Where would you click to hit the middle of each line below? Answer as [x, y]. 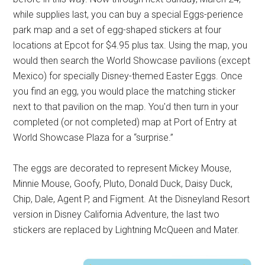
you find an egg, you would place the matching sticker [125, 92]
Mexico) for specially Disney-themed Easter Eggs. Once [128, 76]
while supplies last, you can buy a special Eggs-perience [128, 15]
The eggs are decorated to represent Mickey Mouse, [122, 169]
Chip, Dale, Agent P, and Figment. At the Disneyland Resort [132, 199]
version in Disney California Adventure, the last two [117, 215]
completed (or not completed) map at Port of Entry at [125, 122]
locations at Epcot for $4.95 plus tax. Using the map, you [130, 46]
